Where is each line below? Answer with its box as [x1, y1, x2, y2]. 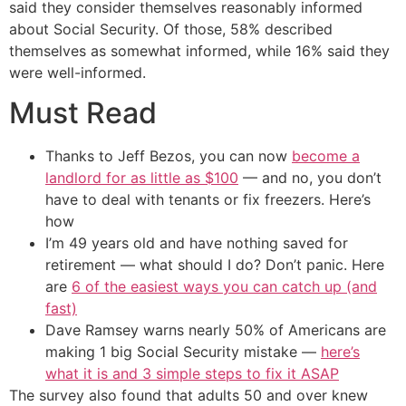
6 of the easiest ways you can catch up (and [72, 276, 377, 295]
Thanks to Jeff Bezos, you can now [45, 146, 292, 165]
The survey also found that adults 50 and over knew [9, 385, 368, 404]
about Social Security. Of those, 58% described [9, 19, 333, 38]
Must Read [9, 94, 157, 130]
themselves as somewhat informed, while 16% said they [9, 41, 390, 60]
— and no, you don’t [238, 168, 382, 187]
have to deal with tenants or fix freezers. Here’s [45, 189, 371, 208]
